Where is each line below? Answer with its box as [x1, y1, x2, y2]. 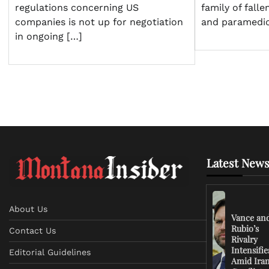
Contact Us [9, 225, 56, 235]
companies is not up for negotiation [15, 16, 183, 28]
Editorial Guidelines [9, 247, 91, 257]
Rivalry [231, 233, 258, 245]
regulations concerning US [15, 2, 139, 14]
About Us [9, 204, 48, 214]
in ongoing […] [15, 31, 82, 43]
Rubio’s [231, 222, 259, 234]
